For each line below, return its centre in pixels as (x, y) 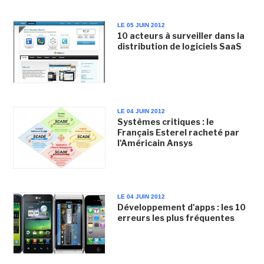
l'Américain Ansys (155, 143)
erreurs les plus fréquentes (176, 217)
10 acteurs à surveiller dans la (181, 36)
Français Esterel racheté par (178, 132)
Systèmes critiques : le (165, 121)
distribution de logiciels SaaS (179, 47)
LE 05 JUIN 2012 (141, 25)
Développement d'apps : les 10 (181, 207)
